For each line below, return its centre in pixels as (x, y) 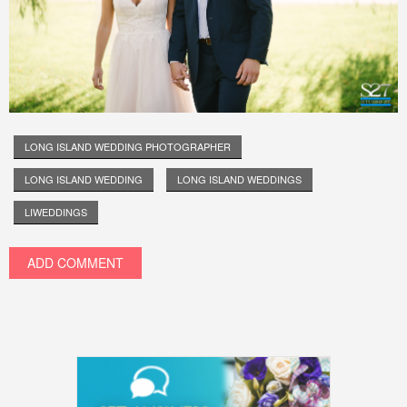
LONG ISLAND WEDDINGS (239, 179)
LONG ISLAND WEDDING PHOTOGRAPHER (128, 146)
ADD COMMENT (75, 262)
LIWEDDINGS (56, 211)
